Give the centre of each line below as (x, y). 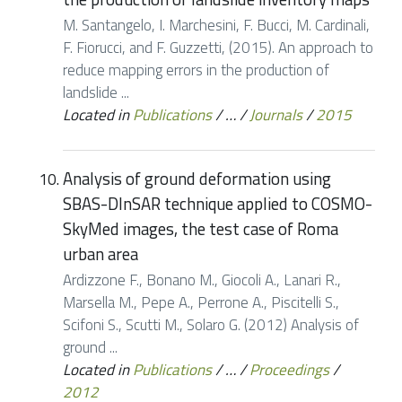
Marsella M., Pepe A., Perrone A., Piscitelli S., (201, 303)
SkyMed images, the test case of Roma (201, 228)
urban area (100, 253)
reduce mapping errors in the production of (196, 70)
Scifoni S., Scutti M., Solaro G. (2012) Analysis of (211, 325)
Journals (276, 115)
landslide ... (96, 93)
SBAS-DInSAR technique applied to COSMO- (218, 203)
